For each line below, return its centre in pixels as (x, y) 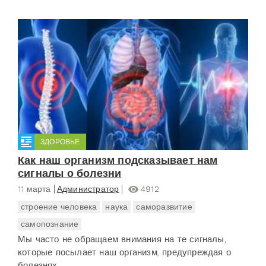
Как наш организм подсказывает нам (118, 160)
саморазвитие (164, 207)
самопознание (50, 224)
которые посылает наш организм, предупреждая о (124, 253)
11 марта (34, 189)
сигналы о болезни (70, 173)
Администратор (88, 189)
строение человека (59, 207)
